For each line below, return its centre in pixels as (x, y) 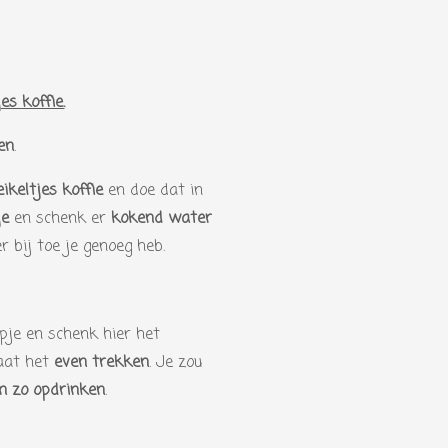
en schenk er (60, 219)
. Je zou (175, 363)
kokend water (161, 219)
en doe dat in (153, 191)
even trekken (101, 363)
